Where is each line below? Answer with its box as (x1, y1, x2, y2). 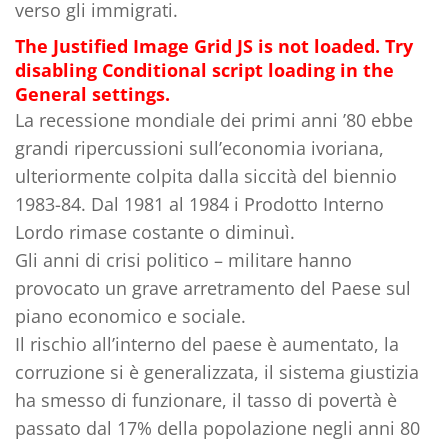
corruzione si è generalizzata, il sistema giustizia (15, 359, 419, 384)
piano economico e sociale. (15, 303, 246, 328)
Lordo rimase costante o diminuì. (15, 219, 295, 244)
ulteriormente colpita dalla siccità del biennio (15, 163, 397, 188)
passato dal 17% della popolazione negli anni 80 (15, 415, 420, 440)
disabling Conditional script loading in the (15, 57, 394, 82)
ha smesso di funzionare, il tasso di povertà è (15, 387, 397, 412)
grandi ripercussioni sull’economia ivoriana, (15, 135, 384, 160)
